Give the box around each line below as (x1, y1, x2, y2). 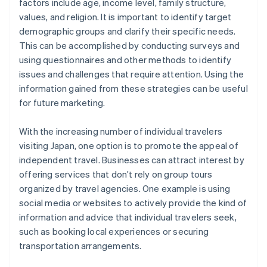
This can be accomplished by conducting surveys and (19, 39, 240, 52)
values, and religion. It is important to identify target (19, 11, 232, 23)
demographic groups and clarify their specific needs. (19, 25, 236, 38)
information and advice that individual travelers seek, (19, 211, 237, 223)
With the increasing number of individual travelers (19, 125, 223, 138)
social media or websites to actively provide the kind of (19, 197, 247, 209)
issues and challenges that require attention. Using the (19, 68, 244, 80)
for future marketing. (19, 97, 105, 109)
